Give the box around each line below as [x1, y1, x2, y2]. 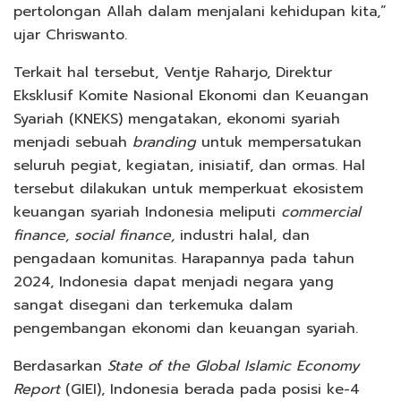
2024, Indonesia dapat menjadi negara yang [13, 270, 334, 293]
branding [132, 131, 196, 153]
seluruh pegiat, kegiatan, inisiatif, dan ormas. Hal [13, 154, 365, 176]
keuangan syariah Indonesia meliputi [13, 200, 281, 223]
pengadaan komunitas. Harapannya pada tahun [13, 247, 354, 269]
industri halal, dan [180, 224, 310, 246]
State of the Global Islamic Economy [107, 354, 359, 377]
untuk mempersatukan [196, 131, 362, 153]
